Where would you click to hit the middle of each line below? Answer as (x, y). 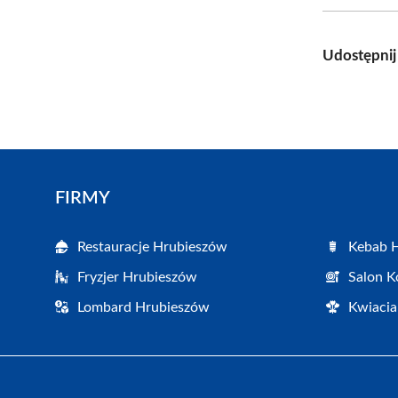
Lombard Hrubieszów (143, 307)
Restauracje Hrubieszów (152, 247)
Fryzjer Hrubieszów (137, 277)
